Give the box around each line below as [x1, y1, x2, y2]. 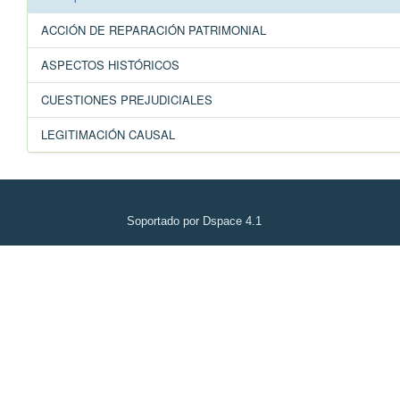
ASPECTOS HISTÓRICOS [41, 56, 179, 74]
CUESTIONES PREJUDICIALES [41, 91, 212, 109]
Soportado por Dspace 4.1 [127, 214, 262, 229]
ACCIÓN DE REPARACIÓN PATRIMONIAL [41, 21, 266, 39]
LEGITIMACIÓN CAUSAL [41, 126, 175, 144]
